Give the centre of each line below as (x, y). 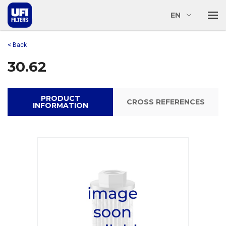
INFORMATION (60, 105)
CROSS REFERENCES (166, 102)
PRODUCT (60, 98)
